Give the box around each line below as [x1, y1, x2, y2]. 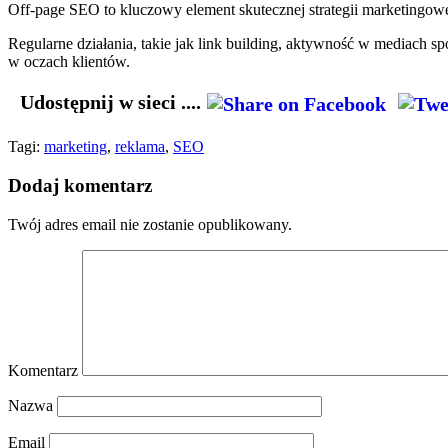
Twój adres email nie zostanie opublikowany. [8, 215, 292, 233]
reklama [115, 138, 165, 156]
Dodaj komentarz [8, 175, 152, 196]
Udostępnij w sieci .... [19, 91, 201, 114]
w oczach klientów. [8, 53, 130, 71]
